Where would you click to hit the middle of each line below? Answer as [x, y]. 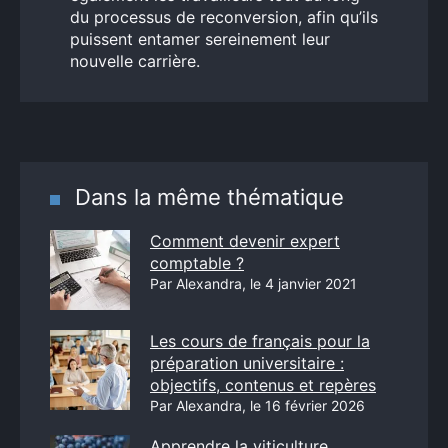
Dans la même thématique [209, 197]
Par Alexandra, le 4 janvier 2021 [253, 283]
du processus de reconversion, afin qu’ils [224, 17]
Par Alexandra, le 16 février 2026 [257, 405]
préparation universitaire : [247, 363]
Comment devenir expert [245, 241]
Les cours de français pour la [260, 341]
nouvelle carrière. [135, 61]
